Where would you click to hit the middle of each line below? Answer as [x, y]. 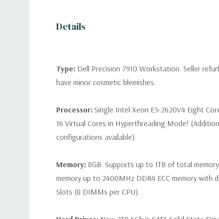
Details [71, 26]
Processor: [75, 109]
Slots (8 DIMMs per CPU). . [100, 192]
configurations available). [96, 137]
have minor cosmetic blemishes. [106, 82]
